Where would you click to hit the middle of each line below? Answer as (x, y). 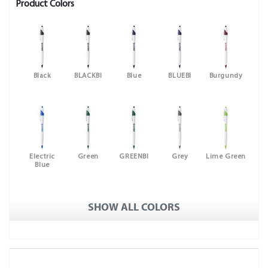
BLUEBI (180, 76)
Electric (42, 157)
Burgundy (226, 76)
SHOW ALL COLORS (134, 207)
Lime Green (226, 157)
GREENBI (134, 157)
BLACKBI (88, 76)
